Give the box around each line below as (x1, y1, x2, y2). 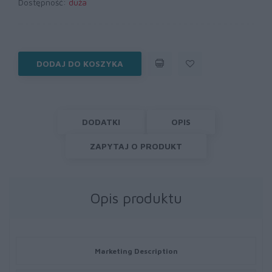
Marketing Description (94, 246, 178, 256)
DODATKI (81, 117, 120, 127)
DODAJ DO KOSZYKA (36, 58, 123, 69)
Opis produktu (90, 189, 182, 206)
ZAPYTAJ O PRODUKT (90, 141, 182, 151)
